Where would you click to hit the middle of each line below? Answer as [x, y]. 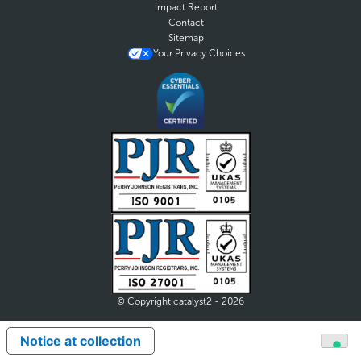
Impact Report [187, 8]
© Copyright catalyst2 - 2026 [180, 301]
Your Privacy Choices [199, 54]
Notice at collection [81, 341]
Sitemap [187, 38]
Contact [187, 23]
